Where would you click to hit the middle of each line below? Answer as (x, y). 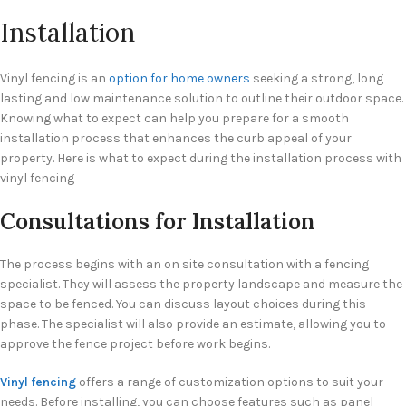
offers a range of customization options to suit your (231, 382)
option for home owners (179, 79)
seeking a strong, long (317, 79)
